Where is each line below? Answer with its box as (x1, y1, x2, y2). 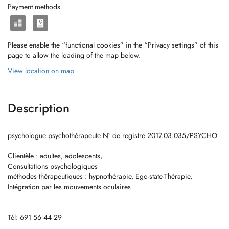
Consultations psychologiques (8, 161, 98, 171)
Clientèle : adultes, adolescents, (8, 151, 102, 161)
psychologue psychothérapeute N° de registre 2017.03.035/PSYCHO (8, 130, 217, 141)
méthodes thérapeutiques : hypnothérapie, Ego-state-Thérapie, (8, 171, 192, 181)
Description (8, 99, 70, 117)
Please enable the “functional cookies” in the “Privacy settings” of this (8, 40, 218, 50)
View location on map (8, 65, 74, 76)
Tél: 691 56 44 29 (8, 212, 62, 222)
